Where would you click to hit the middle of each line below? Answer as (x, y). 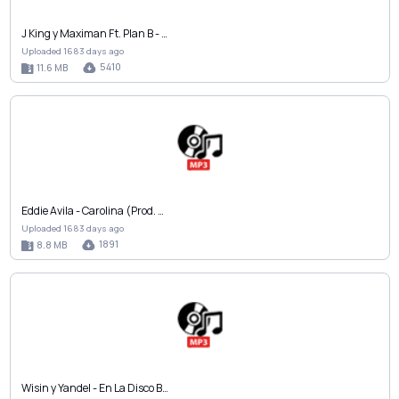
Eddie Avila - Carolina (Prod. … (92, 211)
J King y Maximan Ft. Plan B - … (94, 34)
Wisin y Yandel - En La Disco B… (94, 388)
